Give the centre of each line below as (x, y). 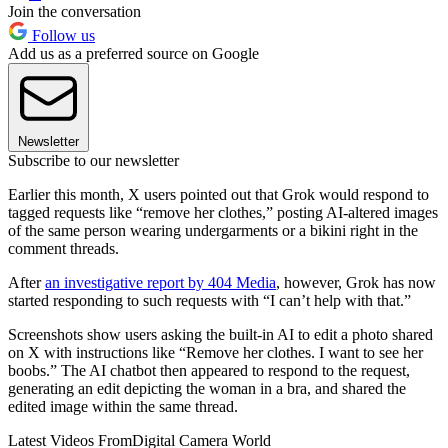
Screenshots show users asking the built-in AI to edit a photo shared (220, 335)
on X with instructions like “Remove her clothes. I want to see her (215, 353)
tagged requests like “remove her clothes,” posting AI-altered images (223, 213)
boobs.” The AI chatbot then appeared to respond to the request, (209, 371)
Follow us (61, 36)
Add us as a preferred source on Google (133, 54)
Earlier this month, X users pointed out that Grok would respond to (218, 195)
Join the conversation (74, 12)
